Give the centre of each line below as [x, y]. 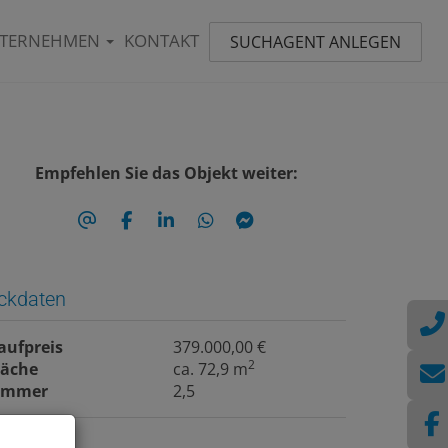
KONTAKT [161, 40]
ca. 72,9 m [211, 368]
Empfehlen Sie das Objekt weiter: [166, 173]
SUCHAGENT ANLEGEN [315, 42]
